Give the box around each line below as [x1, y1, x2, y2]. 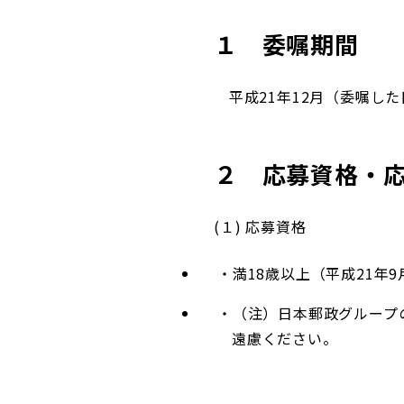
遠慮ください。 [232, 327, 338, 350]
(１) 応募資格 [214, 216, 307, 238]
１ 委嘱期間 [214, 27, 359, 61]
